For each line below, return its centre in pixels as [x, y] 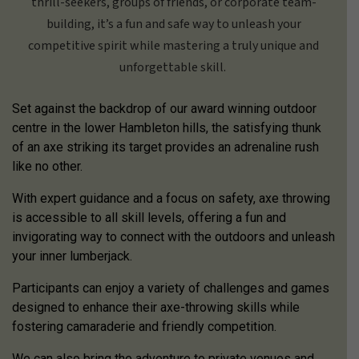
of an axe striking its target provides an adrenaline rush [165, 147]
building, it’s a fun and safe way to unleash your [173, 24]
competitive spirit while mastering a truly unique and [173, 46]
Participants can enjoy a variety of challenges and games [171, 288]
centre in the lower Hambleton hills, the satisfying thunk [167, 128]
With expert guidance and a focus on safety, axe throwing [171, 198]
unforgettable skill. [173, 67]
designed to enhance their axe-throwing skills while [156, 307]
